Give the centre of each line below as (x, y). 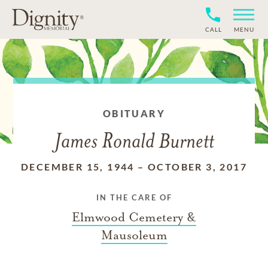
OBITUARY (134, 113)
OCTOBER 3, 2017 (197, 167)
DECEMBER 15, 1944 (77, 167)
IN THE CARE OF (134, 197)
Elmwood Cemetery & (134, 217)
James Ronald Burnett (134, 143)
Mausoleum (134, 235)
